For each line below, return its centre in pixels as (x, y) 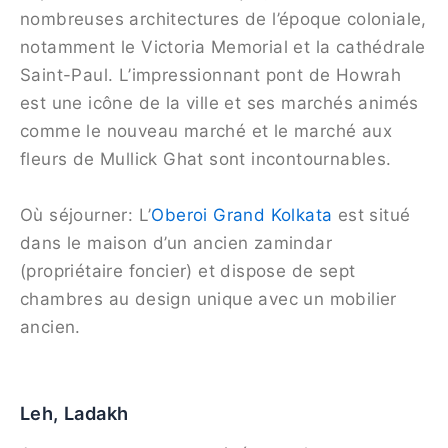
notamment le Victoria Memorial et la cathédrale (223, 47)
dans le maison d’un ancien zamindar (176, 242)
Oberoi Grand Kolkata (242, 214)
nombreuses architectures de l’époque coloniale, (223, 19)
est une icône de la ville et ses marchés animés (219, 103)
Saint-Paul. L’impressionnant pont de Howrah (211, 75)
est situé (371, 214)
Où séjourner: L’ (86, 214)
